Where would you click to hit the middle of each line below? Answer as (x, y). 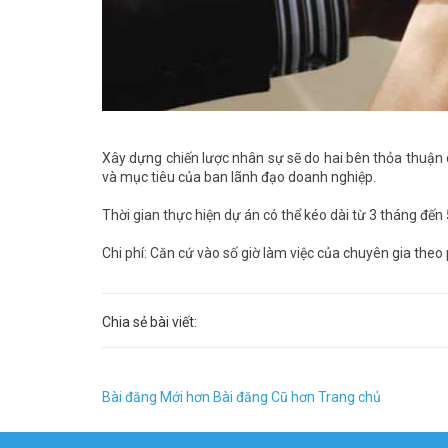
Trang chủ (349, 396)
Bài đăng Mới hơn (156, 396)
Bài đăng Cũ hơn (264, 396)
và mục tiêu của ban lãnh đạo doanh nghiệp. (239, 176)
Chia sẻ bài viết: (149, 321)
